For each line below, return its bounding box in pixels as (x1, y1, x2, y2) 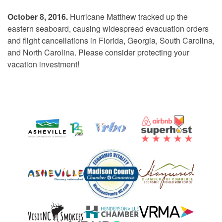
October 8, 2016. (7, 10, 68, 22)
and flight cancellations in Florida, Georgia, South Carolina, (7, 34, 215, 46)
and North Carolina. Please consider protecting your (7, 46, 189, 58)
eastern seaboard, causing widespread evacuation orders (7, 22, 209, 34)
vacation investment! (7, 58, 79, 70)
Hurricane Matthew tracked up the (68, 10, 188, 22)
